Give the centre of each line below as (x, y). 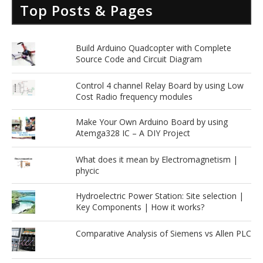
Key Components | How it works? (140, 207)
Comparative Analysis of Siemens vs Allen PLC (163, 233)
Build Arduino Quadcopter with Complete (153, 48)
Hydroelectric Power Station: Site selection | (159, 195)
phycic (87, 170)
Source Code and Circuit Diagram (139, 59)
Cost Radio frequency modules (134, 96)
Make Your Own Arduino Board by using (151, 122)
